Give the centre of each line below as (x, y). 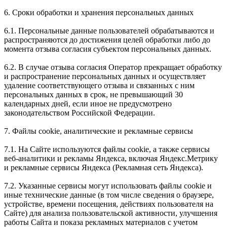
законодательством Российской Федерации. (80, 112)
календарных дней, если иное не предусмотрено (88, 103)
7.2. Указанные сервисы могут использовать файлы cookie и (108, 185)
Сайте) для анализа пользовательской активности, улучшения (111, 213)
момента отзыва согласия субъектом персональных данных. (108, 49)
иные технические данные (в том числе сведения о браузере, (109, 195)
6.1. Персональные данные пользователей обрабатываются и (109, 30)
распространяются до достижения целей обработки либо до (107, 40)
